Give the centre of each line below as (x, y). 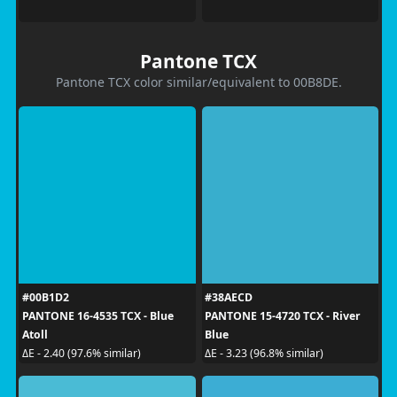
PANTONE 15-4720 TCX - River (283, 315)
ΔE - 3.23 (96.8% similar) (264, 353)
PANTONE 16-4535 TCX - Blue (97, 315)
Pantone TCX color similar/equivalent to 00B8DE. (198, 82)
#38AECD (229, 297)
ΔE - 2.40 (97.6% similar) (81, 353)
